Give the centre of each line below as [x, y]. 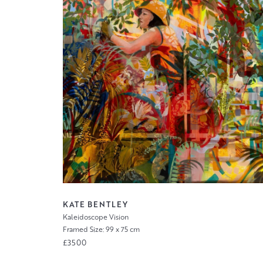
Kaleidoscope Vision [95, 217]
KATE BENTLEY [95, 205]
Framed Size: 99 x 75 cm [101, 230]
